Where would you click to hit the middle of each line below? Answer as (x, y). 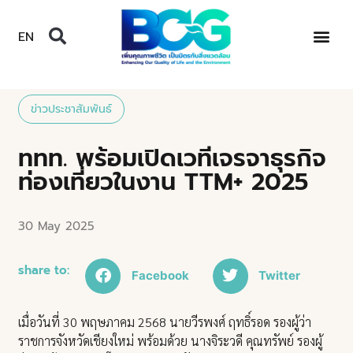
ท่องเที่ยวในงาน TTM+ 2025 (163, 182)
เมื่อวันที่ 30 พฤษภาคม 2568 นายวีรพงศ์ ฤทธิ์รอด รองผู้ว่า (165, 321)
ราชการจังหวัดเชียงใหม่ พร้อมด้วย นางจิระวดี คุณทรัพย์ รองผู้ (171, 340)
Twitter (280, 276)
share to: (44, 270)
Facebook (160, 276)
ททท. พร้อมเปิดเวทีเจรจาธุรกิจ (173, 158)
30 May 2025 (57, 226)
